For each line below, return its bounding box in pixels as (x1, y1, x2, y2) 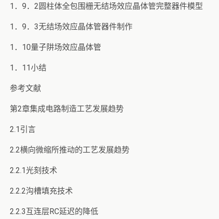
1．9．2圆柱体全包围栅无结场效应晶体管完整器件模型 (10, 1, 203, 11)
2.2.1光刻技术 (10, 166, 57, 175)
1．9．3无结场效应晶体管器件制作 (10, 22, 132, 31)
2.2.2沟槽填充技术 (10, 186, 73, 196)
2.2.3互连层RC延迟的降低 (10, 207, 98, 216)
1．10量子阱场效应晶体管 (10, 43, 101, 52)
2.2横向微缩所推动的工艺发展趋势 (10, 145, 130, 154)
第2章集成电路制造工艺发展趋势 (10, 104, 124, 113)
